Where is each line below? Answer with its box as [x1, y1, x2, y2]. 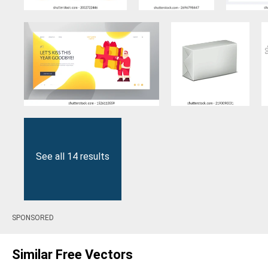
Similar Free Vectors [12, 247, 133, 263]
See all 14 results [36, 151, 109, 163]
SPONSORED [12, 214, 54, 223]
